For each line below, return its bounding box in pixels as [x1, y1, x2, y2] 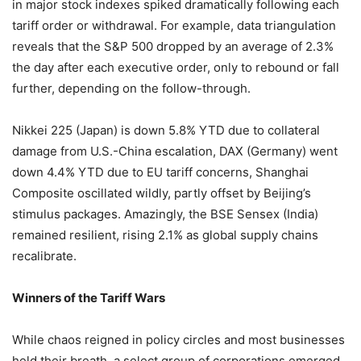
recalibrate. [12, 247, 77, 263]
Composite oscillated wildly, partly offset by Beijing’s [12, 185, 311, 201]
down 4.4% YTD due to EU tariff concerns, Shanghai [12, 164, 309, 180]
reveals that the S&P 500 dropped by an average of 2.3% [12, 38, 334, 54]
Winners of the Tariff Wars [12, 289, 165, 305]
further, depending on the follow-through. [12, 80, 251, 96]
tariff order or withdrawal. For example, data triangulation [12, 17, 336, 33]
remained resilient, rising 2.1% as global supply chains [12, 226, 318, 243]
